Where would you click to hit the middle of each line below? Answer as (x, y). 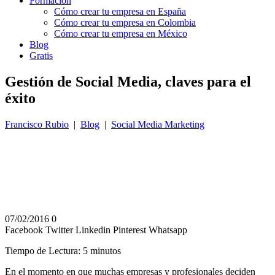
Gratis (41, 56)
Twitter (59, 230)
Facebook (24, 230)
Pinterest (130, 230)
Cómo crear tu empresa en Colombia (125, 22)
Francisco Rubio (37, 124)
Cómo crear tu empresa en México (121, 33)
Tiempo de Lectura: (44, 250)
